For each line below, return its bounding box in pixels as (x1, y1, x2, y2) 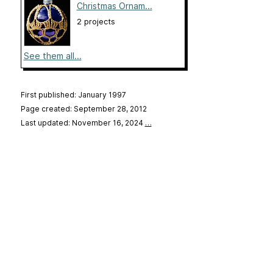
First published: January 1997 (20, 90, 126, 100)
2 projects (76, 17, 115, 27)
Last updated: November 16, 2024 (20, 118, 145, 128)
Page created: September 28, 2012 (20, 104, 147, 114)
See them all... (23, 51, 82, 62)
